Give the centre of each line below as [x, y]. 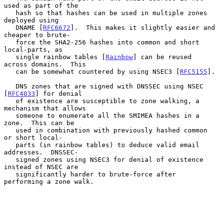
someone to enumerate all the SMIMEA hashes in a [10, 115]
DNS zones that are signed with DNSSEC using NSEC [10, 86]
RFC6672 [57, 27]
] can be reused [162, 57]
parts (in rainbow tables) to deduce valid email [10, 145]
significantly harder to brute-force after [10, 174]
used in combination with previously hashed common [10, 130]
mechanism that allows [45, 108]
